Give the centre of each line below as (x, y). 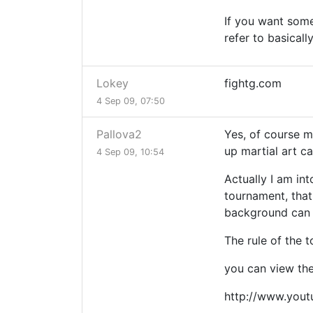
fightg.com (253, 83)
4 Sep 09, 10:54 (130, 152)
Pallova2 (119, 134)
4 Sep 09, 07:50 (131, 101)
